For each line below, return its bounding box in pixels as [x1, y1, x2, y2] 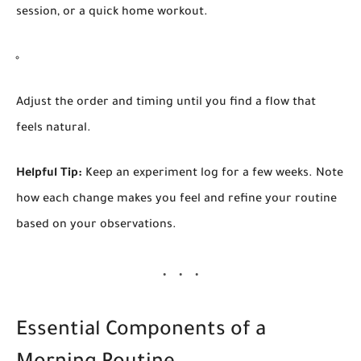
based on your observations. [16, 218, 176, 232]
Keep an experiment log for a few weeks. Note [82, 167, 343, 180]
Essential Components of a [16, 320, 266, 342]
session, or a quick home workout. [16, 6, 208, 19]
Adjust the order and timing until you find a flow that [16, 96, 316, 110]
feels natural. [16, 122, 91, 135]
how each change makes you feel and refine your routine [16, 193, 337, 206]
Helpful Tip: [16, 167, 82, 180]
